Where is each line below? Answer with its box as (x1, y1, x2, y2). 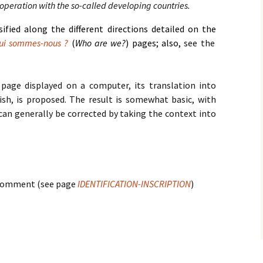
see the (184, 37, 215, 49)
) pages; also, (126, 37, 184, 49)
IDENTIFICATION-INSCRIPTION (77, 178, 191, 190)
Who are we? (75, 37, 126, 49)
